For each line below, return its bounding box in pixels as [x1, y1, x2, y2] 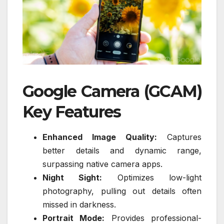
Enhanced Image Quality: [42, 132, 157, 142]
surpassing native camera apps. [42, 159, 162, 169]
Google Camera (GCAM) [22, 81, 201, 101]
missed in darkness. [42, 199, 116, 210]
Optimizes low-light [102, 172, 202, 183]
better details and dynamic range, [42, 145, 201, 156]
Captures [157, 132, 201, 142]
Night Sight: [42, 172, 102, 183]
